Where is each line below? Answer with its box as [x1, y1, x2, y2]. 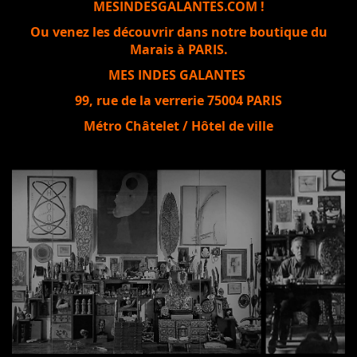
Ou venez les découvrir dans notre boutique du [29, 23, 328, 41]
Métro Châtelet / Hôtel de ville [84, 117, 273, 135]
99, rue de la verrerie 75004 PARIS [75, 92, 282, 110]
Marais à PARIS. [129, 41, 228, 59]
